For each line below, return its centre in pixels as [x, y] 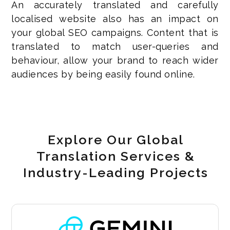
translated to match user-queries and [115, 46]
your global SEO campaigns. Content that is [115, 32]
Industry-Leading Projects [116, 172]
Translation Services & [116, 156]
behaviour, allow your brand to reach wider [115, 60]
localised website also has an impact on [115, 18]
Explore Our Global [116, 139]
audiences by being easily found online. [103, 74]
